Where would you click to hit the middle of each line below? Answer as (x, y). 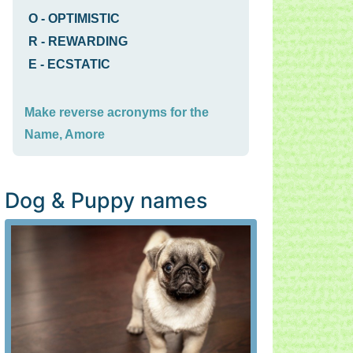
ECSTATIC (79, 64)
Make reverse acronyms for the (117, 112)
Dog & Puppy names (106, 200)
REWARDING (88, 41)
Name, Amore (65, 134)
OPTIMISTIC (84, 19)
